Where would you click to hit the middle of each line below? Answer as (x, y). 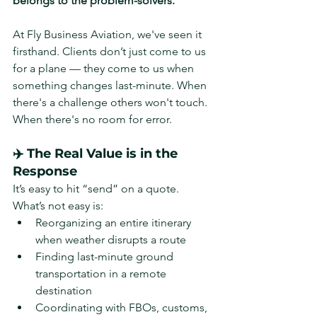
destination (64, 290)
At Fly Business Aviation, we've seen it (109, 34)
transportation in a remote (102, 273)
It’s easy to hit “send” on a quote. (97, 189)
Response (45, 171)
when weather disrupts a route (111, 240)
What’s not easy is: (58, 206)
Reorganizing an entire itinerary (115, 223)
